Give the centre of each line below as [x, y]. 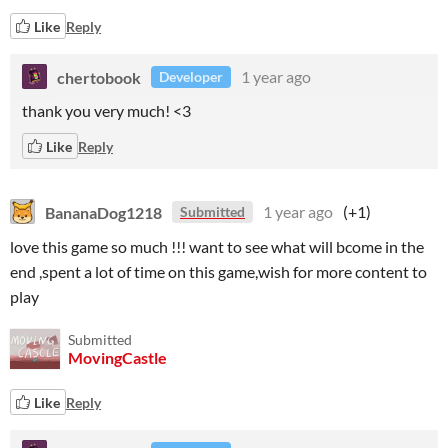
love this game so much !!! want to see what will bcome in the [217, 246]
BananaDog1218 [103, 211]
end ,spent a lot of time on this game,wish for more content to [218, 271]
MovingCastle [117, 357]
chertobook [99, 76]
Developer [191, 76]
